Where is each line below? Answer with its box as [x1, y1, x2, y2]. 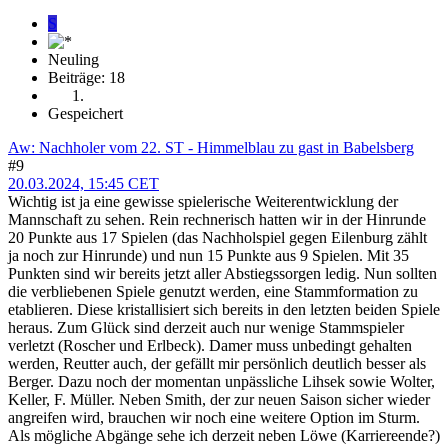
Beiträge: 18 [48, 68, 125, 86]
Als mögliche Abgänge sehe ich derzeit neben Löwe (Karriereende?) [8, 426, 440, 444]
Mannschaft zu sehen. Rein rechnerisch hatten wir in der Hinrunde [8, 210, 426, 228]
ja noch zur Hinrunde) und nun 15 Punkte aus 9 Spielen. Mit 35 [8, 246, 409, 264]
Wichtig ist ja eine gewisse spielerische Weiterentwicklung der [8, 192, 398, 210]
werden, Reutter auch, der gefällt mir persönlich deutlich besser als [8, 354, 426, 372]
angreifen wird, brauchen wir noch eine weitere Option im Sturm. [8, 408, 420, 426]
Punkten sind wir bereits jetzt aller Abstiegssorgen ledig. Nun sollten [8, 264, 437, 282]
